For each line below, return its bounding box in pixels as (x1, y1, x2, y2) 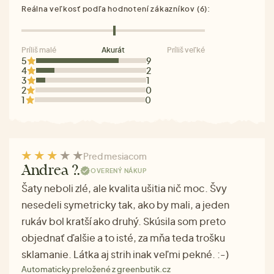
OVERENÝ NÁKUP (91, 167, 147, 175)
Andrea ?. (21, 163, 81, 178)
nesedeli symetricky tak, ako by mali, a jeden (21, 198, 229, 211)
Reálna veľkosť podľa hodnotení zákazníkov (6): (21, 4, 210, 13)
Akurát (102, 45, 125, 54)
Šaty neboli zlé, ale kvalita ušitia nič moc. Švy (21, 181, 227, 194)
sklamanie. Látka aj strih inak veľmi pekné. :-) (21, 247, 229, 261)
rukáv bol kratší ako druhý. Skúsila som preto (21, 214, 226, 228)
